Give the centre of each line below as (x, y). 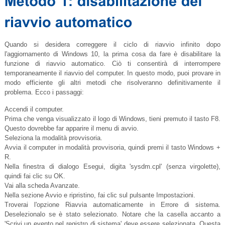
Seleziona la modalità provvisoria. (53, 138)
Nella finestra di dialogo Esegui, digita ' (68, 167)
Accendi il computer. (34, 109)
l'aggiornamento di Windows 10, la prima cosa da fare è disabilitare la (113, 54)
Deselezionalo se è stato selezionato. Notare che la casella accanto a (113, 214)
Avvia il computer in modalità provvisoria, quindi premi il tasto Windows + (113, 148)
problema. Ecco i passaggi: (44, 92)
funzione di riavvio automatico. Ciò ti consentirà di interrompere (113, 64)
